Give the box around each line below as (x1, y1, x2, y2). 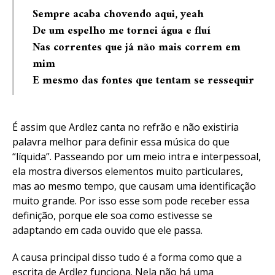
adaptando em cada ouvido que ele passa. (12, 223, 203, 237)
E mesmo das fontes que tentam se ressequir (33, 71, 254, 90)
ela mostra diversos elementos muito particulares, (12, 165, 243, 178)
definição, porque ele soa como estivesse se (12, 209, 212, 222)
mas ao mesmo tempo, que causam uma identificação (12, 179, 256, 193)
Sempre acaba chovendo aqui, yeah (33, 5, 204, 24)
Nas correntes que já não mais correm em (33, 38, 241, 57)
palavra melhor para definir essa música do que (12, 135, 230, 149)
